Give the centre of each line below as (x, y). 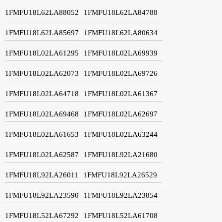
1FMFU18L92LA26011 (42, 175)
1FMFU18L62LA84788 (121, 12)
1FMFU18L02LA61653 (42, 134)
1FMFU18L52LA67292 (42, 215)
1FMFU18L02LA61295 (42, 53)
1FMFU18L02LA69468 (42, 114)
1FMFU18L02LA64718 (42, 93)
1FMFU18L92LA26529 (120, 175)
